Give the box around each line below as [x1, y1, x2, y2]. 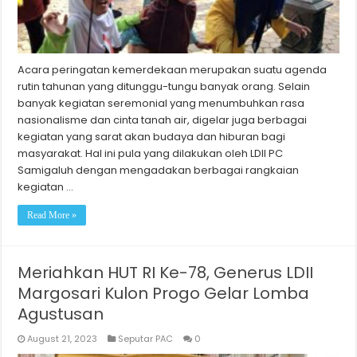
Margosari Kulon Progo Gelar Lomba [18, 281, 310, 304]
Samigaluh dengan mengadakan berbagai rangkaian [18, 162, 300, 178]
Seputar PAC [118, 331, 174, 345]
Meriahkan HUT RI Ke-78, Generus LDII [18, 261, 314, 284]
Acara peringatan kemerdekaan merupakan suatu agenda [18, 61, 328, 77]
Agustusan [18, 302, 104, 325]
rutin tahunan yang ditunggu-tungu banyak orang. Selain [18, 78, 311, 94]
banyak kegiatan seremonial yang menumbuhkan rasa [18, 95, 305, 111]
